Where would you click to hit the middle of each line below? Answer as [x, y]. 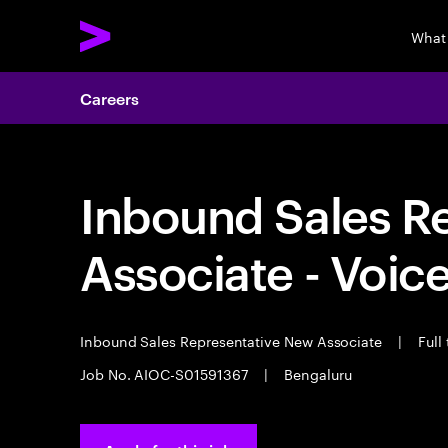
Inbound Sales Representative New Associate [233, 340]
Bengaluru [316, 373]
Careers [109, 98]
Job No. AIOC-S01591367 [166, 373]
